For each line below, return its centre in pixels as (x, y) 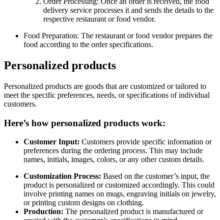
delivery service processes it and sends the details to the (128, 10)
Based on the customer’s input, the (155, 176)
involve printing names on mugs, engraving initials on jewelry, (120, 194)
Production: (43, 212)
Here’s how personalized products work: (85, 123)
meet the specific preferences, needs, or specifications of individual (107, 95)
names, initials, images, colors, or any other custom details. (114, 160)
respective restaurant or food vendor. (99, 19)
